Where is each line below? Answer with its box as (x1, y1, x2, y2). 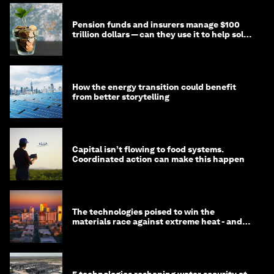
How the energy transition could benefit (72, 82, 236, 92)
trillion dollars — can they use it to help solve (72, 29, 253, 40)
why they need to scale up (72, 226, 179, 237)
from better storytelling (72, 92, 169, 102)
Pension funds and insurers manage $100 (72, 20, 240, 30)
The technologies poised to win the (72, 207, 215, 217)
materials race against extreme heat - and (72, 217, 242, 227)
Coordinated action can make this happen (72, 154, 245, 165)
